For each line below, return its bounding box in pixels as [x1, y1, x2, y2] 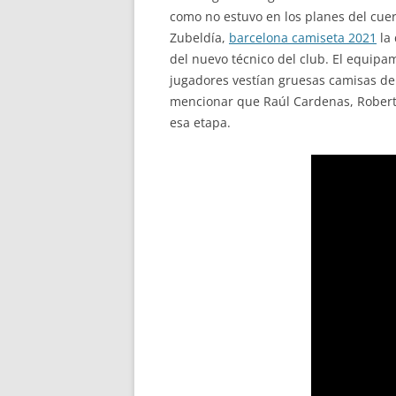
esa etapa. [170, 114, 231, 131]
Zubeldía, [170, 29, 229, 46]
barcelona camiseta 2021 [229, 29, 377, 46]
